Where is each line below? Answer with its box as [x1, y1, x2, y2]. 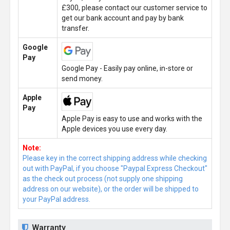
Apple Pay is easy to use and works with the [62, 114, 202, 123]
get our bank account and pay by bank [62, 14, 184, 22]
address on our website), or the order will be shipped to [23, 185, 199, 193]
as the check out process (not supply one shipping [23, 175, 183, 183]
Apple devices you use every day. [62, 125, 167, 133]
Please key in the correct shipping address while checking [23, 154, 207, 162]
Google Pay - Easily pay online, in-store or [62, 64, 193, 72]
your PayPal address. [23, 195, 90, 203]
